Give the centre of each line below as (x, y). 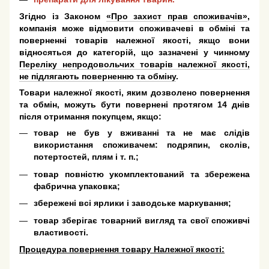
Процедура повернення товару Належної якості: (122, 249)
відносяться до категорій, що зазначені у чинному (134, 53)
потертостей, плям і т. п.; (86, 157)
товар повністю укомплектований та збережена (142, 174)
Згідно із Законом (63, 17)
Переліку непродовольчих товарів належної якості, (134, 65)
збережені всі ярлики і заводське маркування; (132, 203)
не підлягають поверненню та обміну (98, 77)
